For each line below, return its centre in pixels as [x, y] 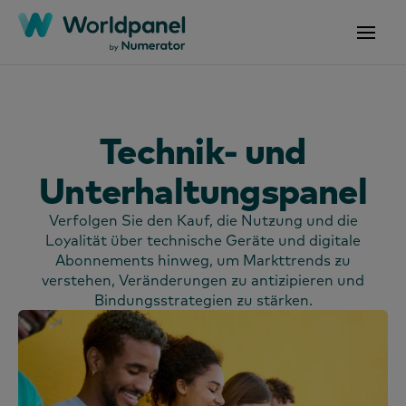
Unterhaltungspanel [203, 190]
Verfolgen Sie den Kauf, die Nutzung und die [203, 220]
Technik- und [203, 150]
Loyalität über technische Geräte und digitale [203, 240]
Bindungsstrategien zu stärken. [203, 300]
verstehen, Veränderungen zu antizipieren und [203, 280]
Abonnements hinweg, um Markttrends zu [203, 260]
